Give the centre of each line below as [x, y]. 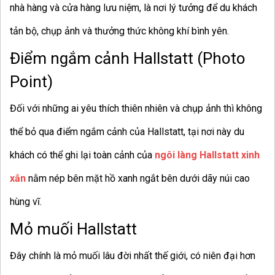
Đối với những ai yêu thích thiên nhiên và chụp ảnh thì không [136, 109]
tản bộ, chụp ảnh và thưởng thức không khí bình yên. [119, 31]
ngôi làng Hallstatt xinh [207, 155]
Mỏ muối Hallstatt [75, 229]
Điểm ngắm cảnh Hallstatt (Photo [128, 59]
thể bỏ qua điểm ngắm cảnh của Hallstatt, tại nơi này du [127, 132]
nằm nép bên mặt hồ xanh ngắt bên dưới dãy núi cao [138, 179]
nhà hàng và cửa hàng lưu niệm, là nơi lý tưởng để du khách [134, 8]
